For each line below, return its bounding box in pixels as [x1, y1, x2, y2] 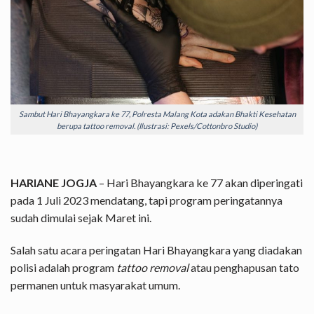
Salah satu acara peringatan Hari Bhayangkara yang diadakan [11, 243, 302, 257]
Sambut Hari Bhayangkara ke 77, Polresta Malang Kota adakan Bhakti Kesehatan [18, 109, 296, 118]
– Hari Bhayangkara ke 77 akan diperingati [97, 176, 303, 190]
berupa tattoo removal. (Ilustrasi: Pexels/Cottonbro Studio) [57, 121, 257, 130]
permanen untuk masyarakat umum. [11, 278, 180, 292]
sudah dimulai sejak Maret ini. [11, 211, 151, 225]
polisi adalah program [11, 260, 114, 274]
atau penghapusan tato [189, 260, 299, 274]
